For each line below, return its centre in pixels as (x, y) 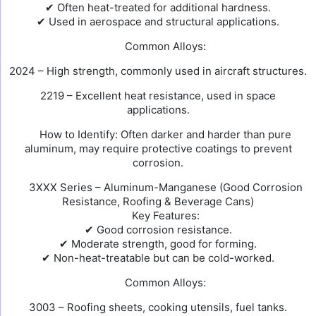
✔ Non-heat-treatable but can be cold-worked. (158, 258)
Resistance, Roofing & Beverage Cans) (158, 201)
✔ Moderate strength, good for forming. (158, 244)
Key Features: (164, 215)
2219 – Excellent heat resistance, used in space (158, 96)
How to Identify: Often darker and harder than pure (164, 134)
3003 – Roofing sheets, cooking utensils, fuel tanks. (158, 307)
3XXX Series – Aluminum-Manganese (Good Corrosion (164, 187)
